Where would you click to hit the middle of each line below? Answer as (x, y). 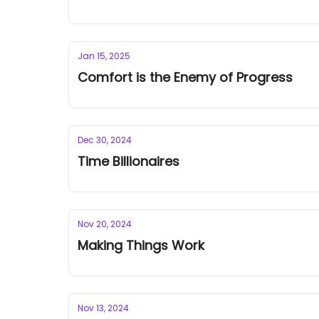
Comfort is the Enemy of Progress (185, 77)
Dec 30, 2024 (105, 140)
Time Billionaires (129, 161)
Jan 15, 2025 (104, 56)
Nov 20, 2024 (105, 224)
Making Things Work (141, 245)
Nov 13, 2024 (103, 308)
